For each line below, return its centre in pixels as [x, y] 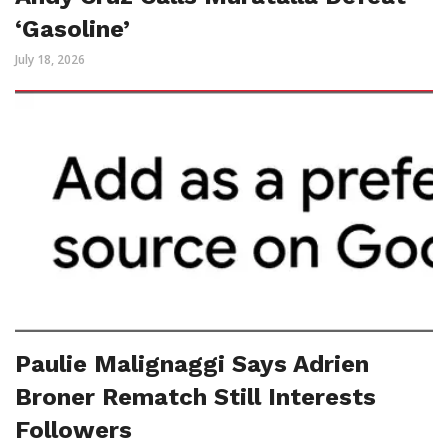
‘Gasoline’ [72, 29]
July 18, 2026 [50, 60]
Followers [73, 429]
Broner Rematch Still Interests [195, 396]
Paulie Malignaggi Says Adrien [192, 363]
